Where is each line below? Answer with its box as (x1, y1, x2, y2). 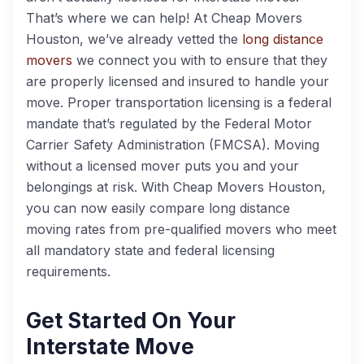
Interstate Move (26, 334, 194, 359)
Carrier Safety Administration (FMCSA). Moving (26, 136, 319, 153)
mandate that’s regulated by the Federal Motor (26, 115, 312, 132)
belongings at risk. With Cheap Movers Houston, (26, 179, 326, 195)
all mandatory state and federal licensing (26, 242, 275, 258)
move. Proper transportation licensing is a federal (26, 94, 331, 110)
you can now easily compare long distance (26, 200, 290, 216)
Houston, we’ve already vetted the (26, 31, 242, 47)
